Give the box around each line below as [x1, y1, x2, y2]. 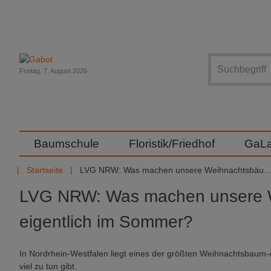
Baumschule [34, 137, 99, 150]
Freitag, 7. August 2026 [19, 67, 87, 74]
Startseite [27, 165, 63, 175]
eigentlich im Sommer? [19, 212, 193, 231]
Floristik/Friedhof [128, 137, 215, 150]
